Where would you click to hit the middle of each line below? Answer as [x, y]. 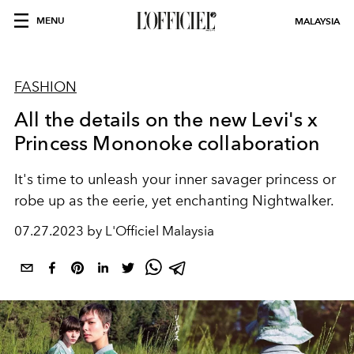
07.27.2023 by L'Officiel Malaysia [114, 231]
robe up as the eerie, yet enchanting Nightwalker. [174, 201]
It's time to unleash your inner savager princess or [175, 179]
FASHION [45, 87]
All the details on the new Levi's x [166, 119]
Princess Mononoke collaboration [167, 143]
